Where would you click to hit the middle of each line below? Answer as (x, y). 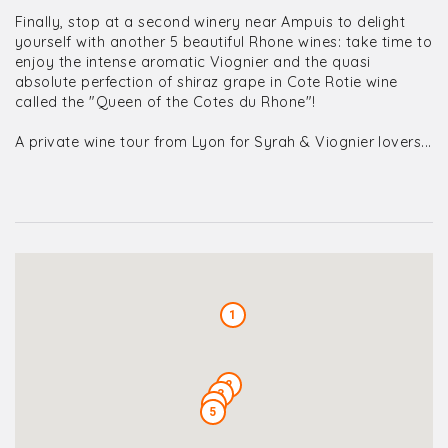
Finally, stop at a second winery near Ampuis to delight (210, 22)
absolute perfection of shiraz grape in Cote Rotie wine (206, 82)
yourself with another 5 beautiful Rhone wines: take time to (224, 42)
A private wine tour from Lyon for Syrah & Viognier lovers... (223, 142)
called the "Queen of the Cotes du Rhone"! (165, 102)
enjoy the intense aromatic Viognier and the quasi (193, 62)
